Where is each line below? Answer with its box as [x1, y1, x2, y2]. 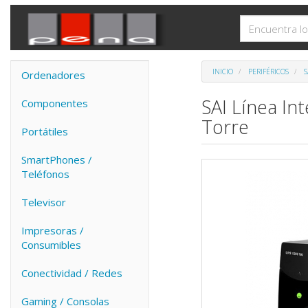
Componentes [21, 96, 88, 110]
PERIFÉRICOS [247, 67, 289, 76]
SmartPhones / [21, 153, 92, 166]
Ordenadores [21, 68, 85, 82]
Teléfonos [21, 167, 69, 181]
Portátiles [21, 124, 68, 138]
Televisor [21, 195, 66, 209]
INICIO [212, 67, 233, 76]
